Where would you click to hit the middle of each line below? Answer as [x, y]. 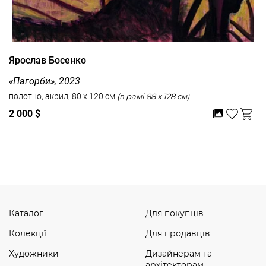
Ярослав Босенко [47, 61]
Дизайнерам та [178, 254]
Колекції [28, 233]
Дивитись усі [140, 142]
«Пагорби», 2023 [45, 81]
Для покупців [174, 213]
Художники [34, 254]
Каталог [26, 213]
